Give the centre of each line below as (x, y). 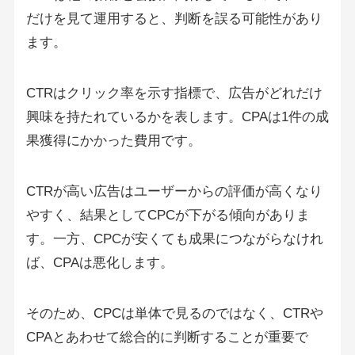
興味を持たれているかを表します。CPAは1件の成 (177, 116)
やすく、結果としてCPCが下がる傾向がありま (168, 215)
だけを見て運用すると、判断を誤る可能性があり (174, 18)
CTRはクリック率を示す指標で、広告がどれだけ (174, 93)
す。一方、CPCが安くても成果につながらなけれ (174, 239)
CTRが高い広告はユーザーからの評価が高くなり (174, 191)
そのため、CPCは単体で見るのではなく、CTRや (174, 313)
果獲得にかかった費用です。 (113, 140)
